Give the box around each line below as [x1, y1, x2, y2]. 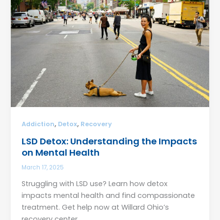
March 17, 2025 [22, 163, 64, 171]
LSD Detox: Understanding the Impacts [22, 135, 197, 147]
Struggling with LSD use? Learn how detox [22, 178, 168, 189]
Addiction [22, 120, 55, 129]
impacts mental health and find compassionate [22, 190, 195, 200]
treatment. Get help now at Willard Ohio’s [22, 202, 169, 212]
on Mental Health [22, 146, 100, 159]
